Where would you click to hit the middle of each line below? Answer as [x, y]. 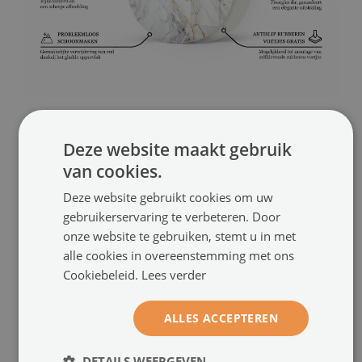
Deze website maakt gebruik [177, 149]
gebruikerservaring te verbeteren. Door [172, 216]
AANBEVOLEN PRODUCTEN [89, 163]
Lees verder [174, 274]
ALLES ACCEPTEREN [221, 318]
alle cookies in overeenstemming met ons [179, 255]
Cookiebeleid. [102, 274]
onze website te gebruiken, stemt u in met [179, 236]
